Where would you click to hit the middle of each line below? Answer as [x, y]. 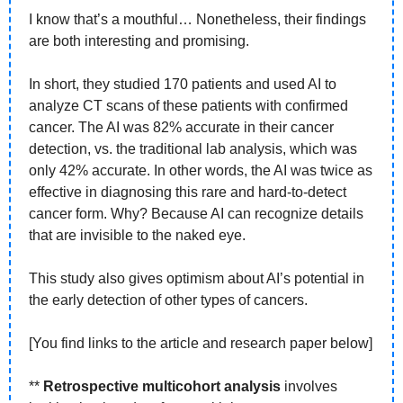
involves [309, 387]
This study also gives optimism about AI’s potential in [197, 279]
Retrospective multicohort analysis [162, 387]
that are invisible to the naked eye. [137, 236]
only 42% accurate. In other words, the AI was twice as [201, 171]
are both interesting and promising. [141, 41]
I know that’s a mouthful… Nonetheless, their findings [197, 20]
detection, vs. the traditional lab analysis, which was [193, 149]
